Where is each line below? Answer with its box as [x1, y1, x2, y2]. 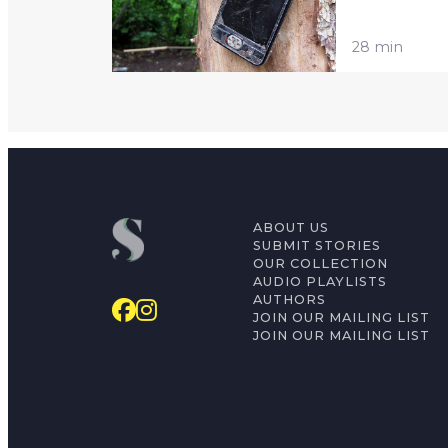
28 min [352, 37, 403, 56]
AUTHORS [253, 292, 327, 307]
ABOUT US [253, 220, 330, 235]
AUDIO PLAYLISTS [253, 274, 388, 289]
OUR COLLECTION [253, 256, 389, 271]
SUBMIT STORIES [253, 238, 382, 253]
